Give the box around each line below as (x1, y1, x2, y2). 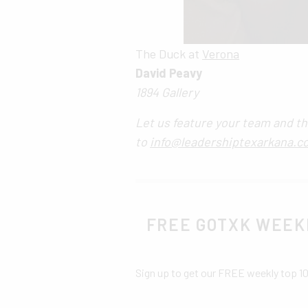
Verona (202, 45, 240, 61)
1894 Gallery (135, 84, 199, 100)
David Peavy (135, 65, 203, 80)
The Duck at (135, 45, 203, 61)
